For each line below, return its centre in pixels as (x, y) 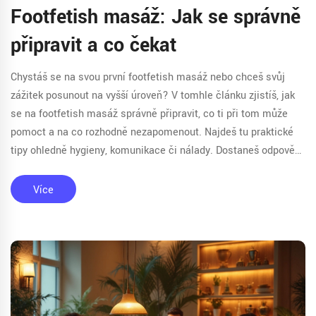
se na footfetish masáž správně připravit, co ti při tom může (149, 114)
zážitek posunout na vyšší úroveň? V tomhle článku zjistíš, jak (153, 95)
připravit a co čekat (93, 45)
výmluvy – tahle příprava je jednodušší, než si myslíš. (133, 187)
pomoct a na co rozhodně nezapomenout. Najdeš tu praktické (152, 132)
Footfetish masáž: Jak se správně (156, 17)
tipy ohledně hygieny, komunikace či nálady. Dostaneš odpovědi (157, 150)
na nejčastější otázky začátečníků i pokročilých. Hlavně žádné (153, 169)
